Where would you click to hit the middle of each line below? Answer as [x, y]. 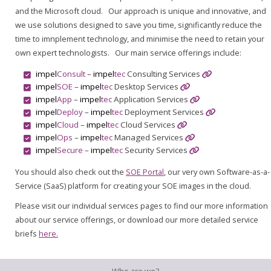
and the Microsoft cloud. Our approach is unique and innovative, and [141, 11]
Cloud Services [148, 125]
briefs [27, 233]
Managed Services [149, 138]
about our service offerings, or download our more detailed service [137, 219]
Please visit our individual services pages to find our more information [142, 205]
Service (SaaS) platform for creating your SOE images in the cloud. [133, 185]
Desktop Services [146, 87]
